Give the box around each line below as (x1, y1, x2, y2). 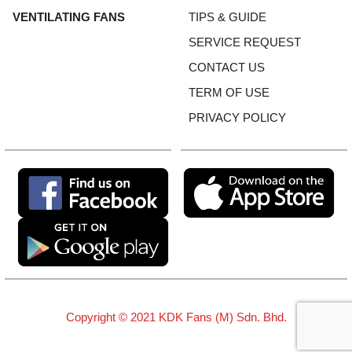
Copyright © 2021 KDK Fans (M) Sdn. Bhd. (65, 310, 287, 324)
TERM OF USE (189, 86, 269, 100)
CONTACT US (189, 60, 265, 75)
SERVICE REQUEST (189, 35, 301, 49)
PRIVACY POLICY (189, 111, 286, 125)
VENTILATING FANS (13, 10, 125, 24)
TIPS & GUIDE (189, 10, 266, 24)
